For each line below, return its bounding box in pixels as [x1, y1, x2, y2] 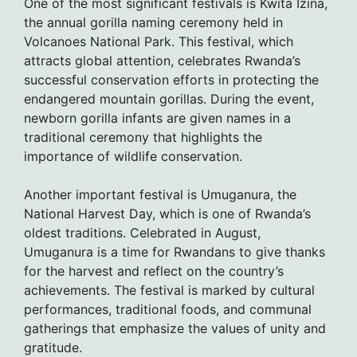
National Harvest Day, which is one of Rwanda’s [24, 206, 311, 222]
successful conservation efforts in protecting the [24, 72, 319, 88]
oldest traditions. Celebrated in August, [24, 225, 261, 241]
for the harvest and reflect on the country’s [24, 263, 284, 280]
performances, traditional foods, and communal [24, 301, 312, 318]
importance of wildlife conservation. [24, 148, 242, 165]
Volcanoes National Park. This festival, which [24, 33, 293, 50]
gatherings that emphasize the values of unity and [24, 320, 326, 337]
